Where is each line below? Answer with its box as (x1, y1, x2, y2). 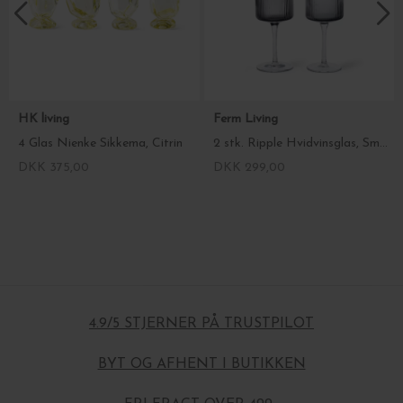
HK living (18, 112, 73, 126)
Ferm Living (212, 112, 282, 126)
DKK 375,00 (18, 161, 89, 175)
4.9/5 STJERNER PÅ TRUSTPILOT (89, 317, 314, 331)
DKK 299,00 (212, 161, 285, 175)
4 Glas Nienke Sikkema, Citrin (18, 137, 183, 150)
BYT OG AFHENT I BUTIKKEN (97, 357, 306, 372)
